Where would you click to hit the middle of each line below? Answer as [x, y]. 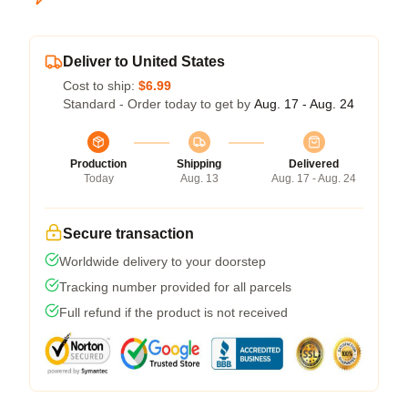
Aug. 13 [199, 178]
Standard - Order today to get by [158, 104]
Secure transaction [128, 234]
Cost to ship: [101, 86]
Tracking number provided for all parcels [175, 287]
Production [98, 164]
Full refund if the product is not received [173, 312]
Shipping [199, 164]
